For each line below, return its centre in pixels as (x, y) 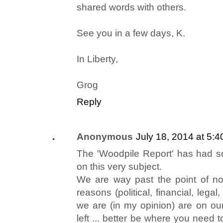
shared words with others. (131, 7)
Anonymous (105, 137)
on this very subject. (119, 167)
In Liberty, (97, 59)
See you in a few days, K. (131, 33)
